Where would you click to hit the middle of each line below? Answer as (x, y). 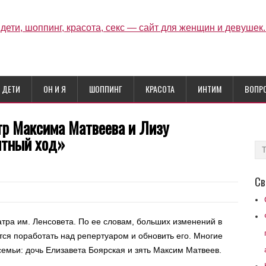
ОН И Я (55, 89)
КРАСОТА (160, 89)
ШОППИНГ (106, 89)
